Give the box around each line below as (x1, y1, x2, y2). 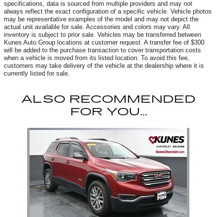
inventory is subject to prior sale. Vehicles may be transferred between (4, 31, 201, 38)
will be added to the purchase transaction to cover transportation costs (4, 46, 201, 54)
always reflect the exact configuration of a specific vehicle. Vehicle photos (4, 7, 212, 15)
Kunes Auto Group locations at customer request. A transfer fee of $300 (4, 38, 204, 46)
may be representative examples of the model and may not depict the (4, 15, 199, 23)
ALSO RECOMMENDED (21, 93, 196, 106)
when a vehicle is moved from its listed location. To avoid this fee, (4, 54, 189, 62)
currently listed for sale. (4, 69, 70, 77)
